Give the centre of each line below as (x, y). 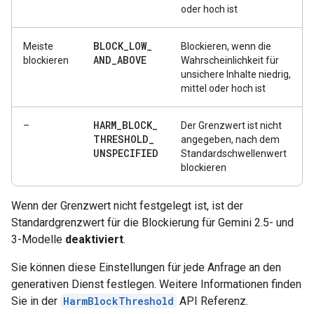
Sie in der (36, 301)
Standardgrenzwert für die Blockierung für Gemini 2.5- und (152, 223)
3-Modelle (38, 239)
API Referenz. (212, 301)
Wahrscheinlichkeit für (230, 60)
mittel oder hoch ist (223, 88)
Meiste (38, 46)
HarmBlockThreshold (118, 301)
